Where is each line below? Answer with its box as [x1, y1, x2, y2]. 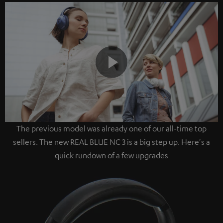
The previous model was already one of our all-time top [16, 123, 207, 134]
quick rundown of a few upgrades [55, 150, 168, 161]
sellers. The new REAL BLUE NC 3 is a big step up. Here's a [13, 137, 210, 147]
